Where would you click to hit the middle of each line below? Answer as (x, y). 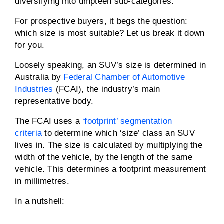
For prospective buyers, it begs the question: (101, 21)
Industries (34, 89)
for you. (30, 45)
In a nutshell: (40, 201)
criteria (28, 133)
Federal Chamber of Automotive (124, 77)
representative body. (54, 101)
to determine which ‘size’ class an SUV (118, 133)
